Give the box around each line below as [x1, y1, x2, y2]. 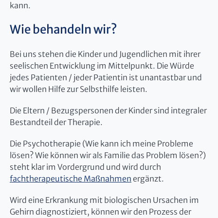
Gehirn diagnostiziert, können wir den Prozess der [10, 206, 191, 217]
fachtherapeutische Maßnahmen [10, 173, 131, 183]
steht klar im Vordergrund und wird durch [10, 162, 161, 172]
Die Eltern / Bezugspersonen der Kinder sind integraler [10, 105, 207, 115]
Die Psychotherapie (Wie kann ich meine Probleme [10, 138, 193, 148]
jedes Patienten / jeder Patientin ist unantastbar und [10, 72, 202, 82]
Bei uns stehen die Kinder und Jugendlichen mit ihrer [10, 49, 200, 59]
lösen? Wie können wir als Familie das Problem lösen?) [10, 150, 206, 160]
